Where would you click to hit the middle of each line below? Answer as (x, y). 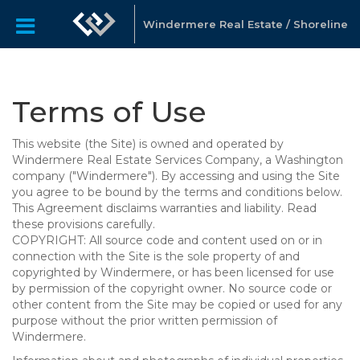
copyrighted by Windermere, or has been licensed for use (173, 272)
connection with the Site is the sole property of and (156, 256)
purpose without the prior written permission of (145, 321)
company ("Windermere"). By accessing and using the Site (176, 176)
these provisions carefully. (84, 224)
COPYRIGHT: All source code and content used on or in (167, 240)
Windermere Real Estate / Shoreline (245, 24)
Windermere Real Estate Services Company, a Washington (178, 160)
